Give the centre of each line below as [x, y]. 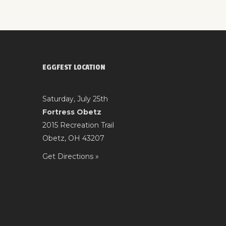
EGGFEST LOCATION [74, 67]
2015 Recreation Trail [78, 125]
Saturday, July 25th [75, 99]
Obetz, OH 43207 [73, 138]
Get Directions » [70, 156]
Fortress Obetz [72, 112]
